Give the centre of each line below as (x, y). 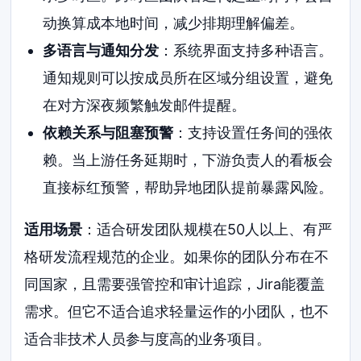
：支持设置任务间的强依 (253, 133)
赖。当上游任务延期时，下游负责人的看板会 (187, 160)
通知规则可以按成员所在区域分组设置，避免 (187, 78)
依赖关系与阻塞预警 (108, 133)
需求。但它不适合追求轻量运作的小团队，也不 (177, 312)
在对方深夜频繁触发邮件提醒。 (144, 106)
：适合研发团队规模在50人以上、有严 (207, 230)
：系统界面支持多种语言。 (245, 51)
